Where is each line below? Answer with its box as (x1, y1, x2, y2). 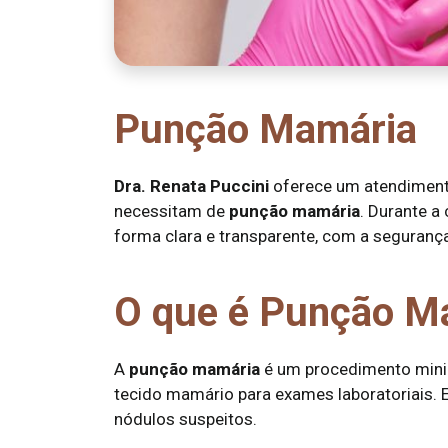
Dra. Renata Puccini (114, 176, 269, 196)
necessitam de (114, 201, 229, 221)
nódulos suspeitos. (114, 409, 257, 429)
